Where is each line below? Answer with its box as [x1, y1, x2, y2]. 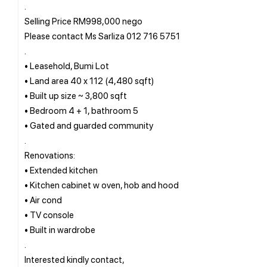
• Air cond [24, 193, 62, 206]
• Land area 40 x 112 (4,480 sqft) [24, 74, 154, 86]
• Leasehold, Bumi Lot [24, 59, 109, 72]
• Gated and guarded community [24, 119, 153, 131]
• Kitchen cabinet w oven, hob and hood [24, 178, 179, 191]
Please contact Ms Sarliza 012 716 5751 [24, 29, 180, 42]
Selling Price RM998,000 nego [24, 14, 142, 27]
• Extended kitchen [24, 163, 98, 176]
